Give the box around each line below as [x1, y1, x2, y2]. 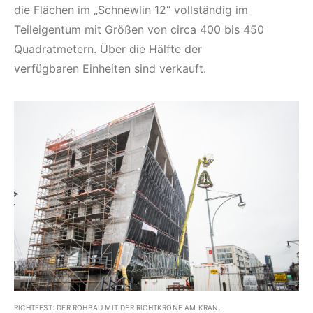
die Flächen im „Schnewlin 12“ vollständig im [14, 2, 248, 17]
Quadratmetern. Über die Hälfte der [14, 41, 202, 56]
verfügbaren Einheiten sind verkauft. [14, 61, 206, 75]
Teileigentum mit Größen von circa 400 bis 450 [14, 22, 264, 36]
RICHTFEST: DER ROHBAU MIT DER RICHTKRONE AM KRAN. [14, 303, 221, 312]
